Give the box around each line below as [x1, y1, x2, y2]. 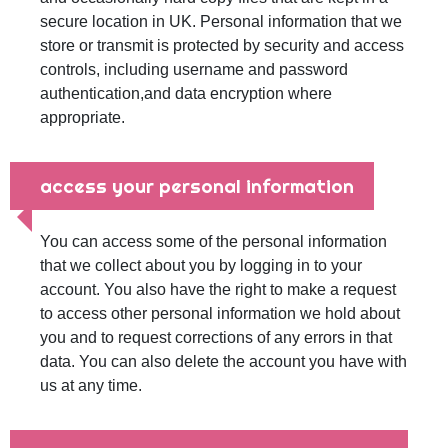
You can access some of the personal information [40, 233, 387, 250]
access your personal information [40, 174, 354, 198]
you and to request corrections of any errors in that [40, 329, 392, 346]
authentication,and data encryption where [40, 85, 332, 102]
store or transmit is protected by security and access [40, 37, 404, 54]
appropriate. [40, 109, 125, 126]
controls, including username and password [40, 61, 348, 78]
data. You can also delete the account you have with [40, 353, 407, 370]
